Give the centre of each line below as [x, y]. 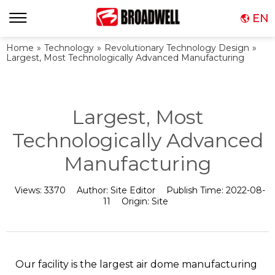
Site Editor [133, 190]
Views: [29, 190]
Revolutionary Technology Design [177, 48]
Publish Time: [196, 190]
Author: [93, 190]
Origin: [136, 201]
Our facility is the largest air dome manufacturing [136, 264]
